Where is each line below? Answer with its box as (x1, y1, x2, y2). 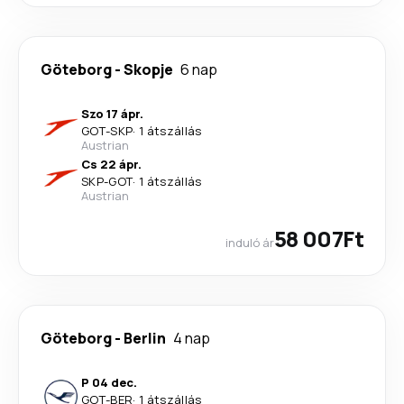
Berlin (124, 328, 166, 348)
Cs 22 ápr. (81, 156, 142, 172)
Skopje (124, 60, 173, 79)
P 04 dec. (81, 374, 137, 390)
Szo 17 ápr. (81, 106, 143, 122)
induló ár (225, 234, 274, 251)
